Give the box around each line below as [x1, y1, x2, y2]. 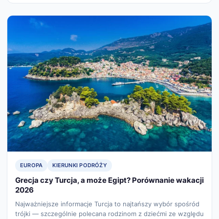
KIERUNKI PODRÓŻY [52, 162, 107, 169]
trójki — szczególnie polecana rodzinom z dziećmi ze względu [15, 210, 204, 218]
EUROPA [20, 162, 43, 169]
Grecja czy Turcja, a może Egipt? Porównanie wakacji [15, 175, 204, 185]
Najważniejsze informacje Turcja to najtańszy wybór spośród [15, 200, 199, 208]
